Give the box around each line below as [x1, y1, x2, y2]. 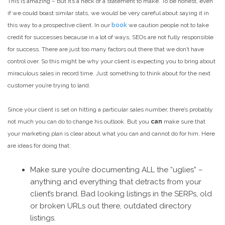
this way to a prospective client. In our [8, 22, 111, 29]
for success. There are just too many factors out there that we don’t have [8, 46, 204, 53]
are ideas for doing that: [8, 142, 71, 149]
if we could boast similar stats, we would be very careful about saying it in [8, 10, 209, 17]
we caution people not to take [127, 22, 209, 29]
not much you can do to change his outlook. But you [8, 118, 151, 125]
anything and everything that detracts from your [30, 177, 201, 186]
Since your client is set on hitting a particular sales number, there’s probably [8, 106, 213, 113]
